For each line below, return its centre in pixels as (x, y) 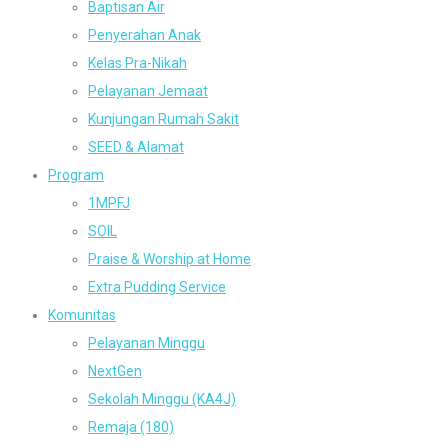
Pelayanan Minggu (146, 342)
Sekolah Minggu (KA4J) (162, 398)
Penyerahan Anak (144, 34)
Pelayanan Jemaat (148, 90)
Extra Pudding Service (157, 286)
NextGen (115, 370)
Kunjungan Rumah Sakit (163, 118)
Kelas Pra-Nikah (137, 62)
